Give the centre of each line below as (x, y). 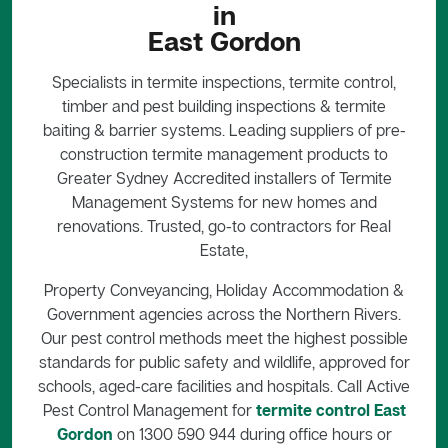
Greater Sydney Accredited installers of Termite (224, 177)
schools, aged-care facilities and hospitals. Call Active (224, 385)
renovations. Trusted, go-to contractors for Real (224, 225)
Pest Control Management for (149, 409)
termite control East (330, 409)
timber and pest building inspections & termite (224, 105)
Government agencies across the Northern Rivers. (224, 313)
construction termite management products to (224, 153)
